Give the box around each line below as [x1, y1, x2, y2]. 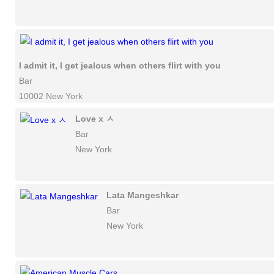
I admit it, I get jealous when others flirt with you [19, 61, 221, 70]
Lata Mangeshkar [106, 190, 179, 200]
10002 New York [19, 91, 83, 101]
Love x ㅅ [75, 114, 114, 124]
